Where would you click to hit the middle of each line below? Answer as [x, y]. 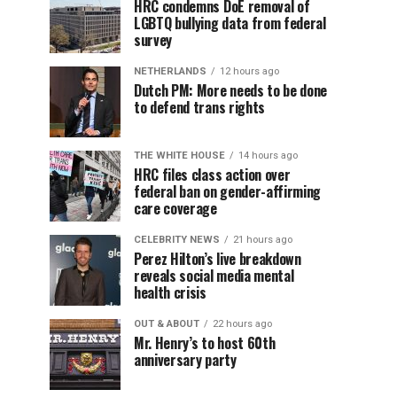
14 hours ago [268, 156]
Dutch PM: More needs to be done [231, 90]
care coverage [175, 208]
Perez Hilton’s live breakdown [218, 259]
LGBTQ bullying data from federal [230, 23]
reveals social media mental [214, 276]
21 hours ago [263, 240]
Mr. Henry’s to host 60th [205, 343]
